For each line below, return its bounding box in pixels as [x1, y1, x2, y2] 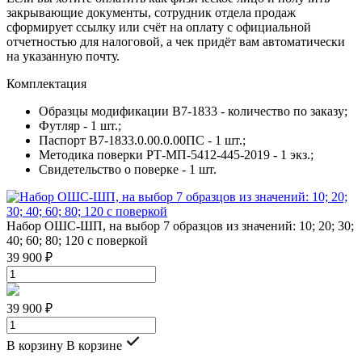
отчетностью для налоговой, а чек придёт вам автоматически [6, 34, 345, 48]
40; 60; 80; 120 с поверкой [6, 233, 148, 247]
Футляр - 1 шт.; [39, 118, 121, 133]
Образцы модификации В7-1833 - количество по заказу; [39, 103, 347, 118]
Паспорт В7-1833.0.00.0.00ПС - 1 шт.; [39, 133, 246, 147]
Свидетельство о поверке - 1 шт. [39, 162, 217, 176]
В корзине [66, 338, 125, 352]
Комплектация [6, 76, 86, 90]
